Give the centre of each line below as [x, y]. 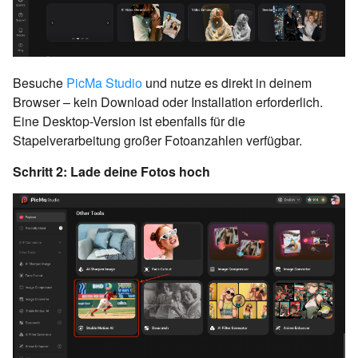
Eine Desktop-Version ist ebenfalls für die [129, 121]
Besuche [40, 83]
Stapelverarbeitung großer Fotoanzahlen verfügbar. [157, 141]
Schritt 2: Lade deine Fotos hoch [111, 172]
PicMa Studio [104, 83]
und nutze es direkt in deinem [227, 83]
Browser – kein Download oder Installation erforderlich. [168, 102]
